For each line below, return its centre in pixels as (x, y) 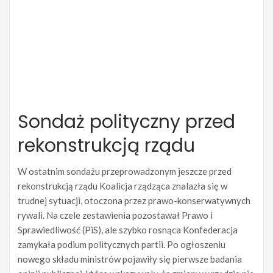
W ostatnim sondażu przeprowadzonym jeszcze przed (125, 171)
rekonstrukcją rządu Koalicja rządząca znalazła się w (122, 186)
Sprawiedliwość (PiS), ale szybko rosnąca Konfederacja (128, 230)
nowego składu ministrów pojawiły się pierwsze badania (130, 259)
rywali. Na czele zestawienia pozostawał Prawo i (115, 215)
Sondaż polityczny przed (126, 122)
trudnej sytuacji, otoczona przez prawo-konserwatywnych (134, 200)
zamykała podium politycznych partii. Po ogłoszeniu (122, 244)
